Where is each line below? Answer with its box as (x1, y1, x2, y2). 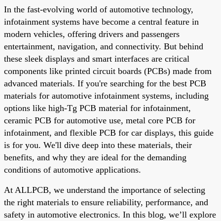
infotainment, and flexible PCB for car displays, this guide (4, 127, 214, 138)
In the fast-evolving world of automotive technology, (4, 4, 193, 14)
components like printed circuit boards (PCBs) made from (4, 66, 212, 76)
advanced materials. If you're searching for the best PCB (4, 78, 206, 88)
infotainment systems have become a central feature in (4, 16, 199, 27)
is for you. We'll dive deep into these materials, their (4, 140, 192, 150)
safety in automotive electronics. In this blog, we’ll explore (4, 209, 216, 220)
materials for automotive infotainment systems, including (4, 90, 209, 101)
